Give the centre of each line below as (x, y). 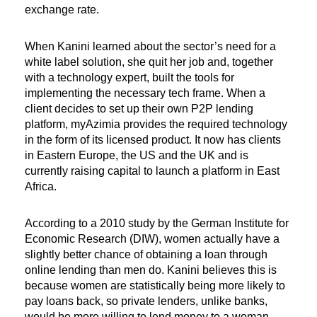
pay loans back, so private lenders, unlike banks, (146, 301)
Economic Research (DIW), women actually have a (152, 239)
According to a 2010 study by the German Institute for (157, 224)
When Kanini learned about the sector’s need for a (150, 47)
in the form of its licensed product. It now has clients (153, 140)
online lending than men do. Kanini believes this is (151, 270)
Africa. (41, 187)
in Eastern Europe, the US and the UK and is (137, 156)
